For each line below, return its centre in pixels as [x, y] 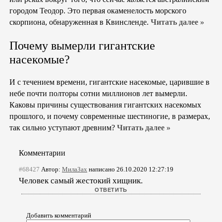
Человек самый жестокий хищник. [81, 180]
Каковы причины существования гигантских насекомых [105, 105]
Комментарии [42, 153]
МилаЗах [75, 169]
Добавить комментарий [59, 215]
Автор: [51, 169]
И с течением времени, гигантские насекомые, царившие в [110, 82]
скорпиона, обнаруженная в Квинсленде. [80, 22]
